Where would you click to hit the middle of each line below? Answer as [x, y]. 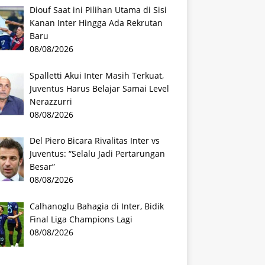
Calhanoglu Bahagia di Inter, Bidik [97, 206]
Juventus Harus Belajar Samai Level [100, 88]
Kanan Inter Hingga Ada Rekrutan [96, 23]
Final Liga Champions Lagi [81, 219]
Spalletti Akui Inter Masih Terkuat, [97, 75]
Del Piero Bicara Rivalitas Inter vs [95, 141]
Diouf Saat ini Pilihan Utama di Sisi [98, 10]
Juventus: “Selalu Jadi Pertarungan [98, 154]
